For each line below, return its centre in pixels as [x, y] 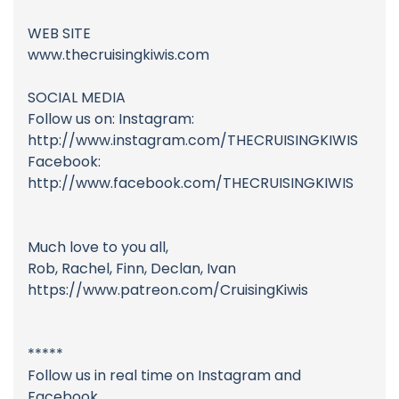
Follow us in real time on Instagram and [164, 376]
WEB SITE [59, 34]
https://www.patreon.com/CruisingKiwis [168, 290]
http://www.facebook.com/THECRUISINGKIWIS [191, 183]
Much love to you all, [98, 248]
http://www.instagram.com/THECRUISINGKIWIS [193, 141]
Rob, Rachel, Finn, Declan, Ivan [132, 269]
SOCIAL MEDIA [77, 98]
